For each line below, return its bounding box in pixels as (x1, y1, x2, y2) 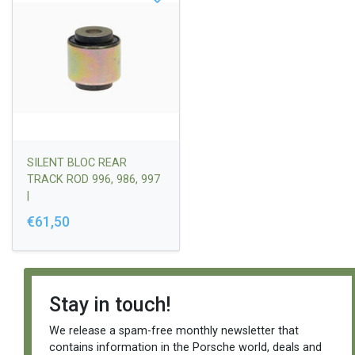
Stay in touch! (48, 292, 171, 316)
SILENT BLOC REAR (27, 156, 127, 170)
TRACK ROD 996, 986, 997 (27, 173, 160, 187)
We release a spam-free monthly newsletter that (48, 323, 299, 338)
